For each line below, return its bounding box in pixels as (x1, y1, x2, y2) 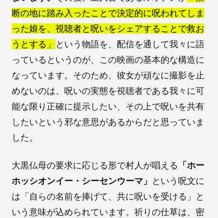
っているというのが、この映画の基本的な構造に (12, 54, 204, 65)
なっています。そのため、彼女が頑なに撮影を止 (12, 70, 204, 81)
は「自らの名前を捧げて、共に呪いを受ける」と (12, 191, 204, 202)
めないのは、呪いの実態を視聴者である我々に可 (12, 86, 204, 96)
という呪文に (152, 176, 204, 186)
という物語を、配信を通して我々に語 (55, 39, 204, 50)
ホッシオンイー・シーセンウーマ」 (12, 176, 152, 186)
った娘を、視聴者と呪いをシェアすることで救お (12, 23, 204, 34)
